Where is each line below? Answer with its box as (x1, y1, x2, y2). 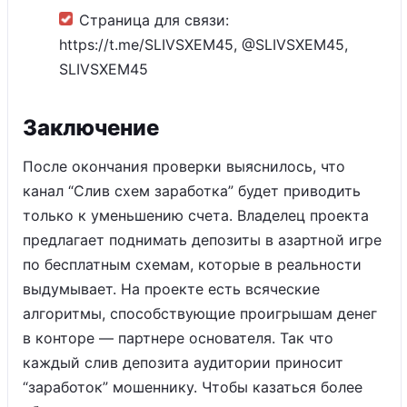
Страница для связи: (79, 11, 229, 29)
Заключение (23, 114, 159, 141)
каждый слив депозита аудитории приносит (23, 353, 343, 372)
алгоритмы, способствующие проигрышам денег (23, 304, 377, 323)
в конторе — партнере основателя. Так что (23, 329, 333, 347)
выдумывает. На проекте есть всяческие (23, 280, 320, 298)
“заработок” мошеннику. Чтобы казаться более (23, 378, 362, 396)
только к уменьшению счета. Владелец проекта (23, 206, 369, 224)
